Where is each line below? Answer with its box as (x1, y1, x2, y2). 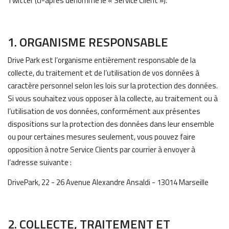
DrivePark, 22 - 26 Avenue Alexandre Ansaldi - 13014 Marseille (8, 176, 209, 188)
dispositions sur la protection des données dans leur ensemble (8, 118, 214, 130)
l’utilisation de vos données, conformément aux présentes (8, 105, 200, 117)
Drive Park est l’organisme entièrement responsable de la (8, 54, 196, 66)
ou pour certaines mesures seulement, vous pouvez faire (8, 131, 195, 143)
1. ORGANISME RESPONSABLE (8, 33, 168, 51)
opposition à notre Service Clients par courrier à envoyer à (8, 144, 195, 155)
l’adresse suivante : (8, 156, 72, 168)
